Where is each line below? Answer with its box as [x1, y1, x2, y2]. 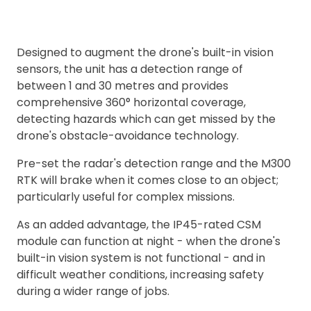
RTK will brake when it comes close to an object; [17, 172, 278, 189]
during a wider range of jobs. [17, 283, 169, 300]
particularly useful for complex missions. [17, 189, 235, 205]
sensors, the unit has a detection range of [17, 61, 243, 78]
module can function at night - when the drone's [17, 233, 280, 250]
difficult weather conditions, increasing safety [17, 267, 264, 283]
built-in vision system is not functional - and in [17, 250, 265, 267]
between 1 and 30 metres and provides [17, 78, 228, 94]
